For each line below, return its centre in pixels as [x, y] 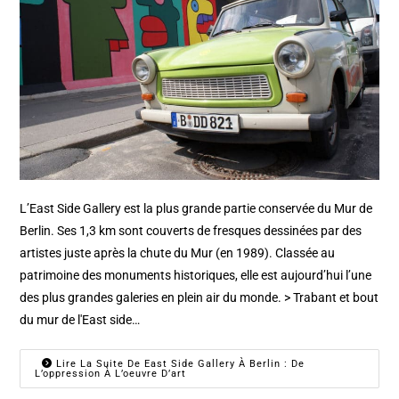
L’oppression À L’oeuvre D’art [111, 374]
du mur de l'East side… [80, 320]
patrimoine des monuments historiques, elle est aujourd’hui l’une [196, 276]
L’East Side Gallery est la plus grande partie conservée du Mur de [196, 209]
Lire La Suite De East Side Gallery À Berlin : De [179, 364]
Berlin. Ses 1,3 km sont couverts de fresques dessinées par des [191, 231]
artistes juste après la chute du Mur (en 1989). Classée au [178, 253]
